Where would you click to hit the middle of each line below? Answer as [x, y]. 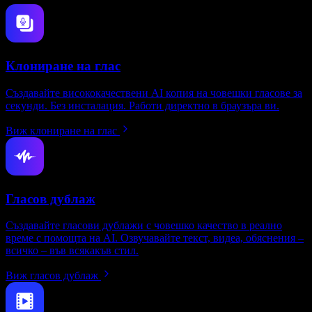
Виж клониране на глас [61, 130]
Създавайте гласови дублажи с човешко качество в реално [144, 226]
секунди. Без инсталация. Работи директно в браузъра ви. [142, 105]
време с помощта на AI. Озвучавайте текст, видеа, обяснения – [155, 238]
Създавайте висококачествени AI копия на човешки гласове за [154, 93]
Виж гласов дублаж [52, 276]
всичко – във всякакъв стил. [72, 251]
